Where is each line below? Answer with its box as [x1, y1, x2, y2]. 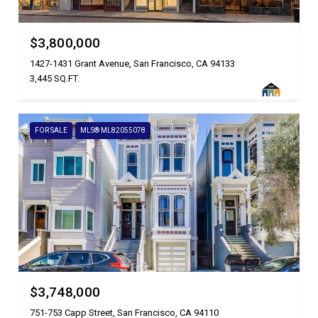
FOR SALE [35, 126, 67, 135]
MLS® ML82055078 [80, 126, 146, 135]
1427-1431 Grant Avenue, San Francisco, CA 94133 [30, 58, 235, 70]
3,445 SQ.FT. [30, 73, 79, 84]
